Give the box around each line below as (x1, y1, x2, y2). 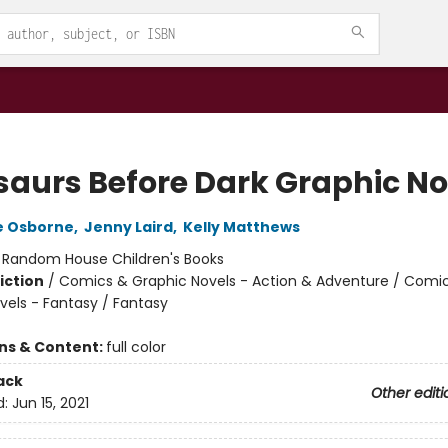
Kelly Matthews (182, 217, 300, 237)
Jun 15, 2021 (11, 393, 89, 414)
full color (105, 337, 166, 357)
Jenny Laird (83, 217, 173, 237)
